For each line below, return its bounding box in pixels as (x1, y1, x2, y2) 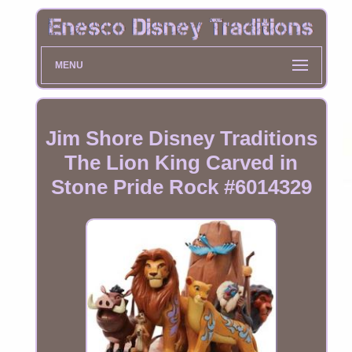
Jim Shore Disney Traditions (45, 126, 317, 151)
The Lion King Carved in (64, 151, 299, 175)
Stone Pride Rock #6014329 (50, 175, 312, 200)
